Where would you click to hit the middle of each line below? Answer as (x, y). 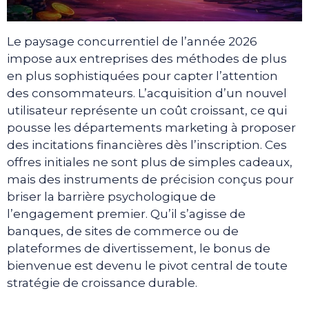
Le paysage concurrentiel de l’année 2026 (132, 42)
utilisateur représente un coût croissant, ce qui (147, 111)
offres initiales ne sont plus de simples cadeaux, (150, 162)
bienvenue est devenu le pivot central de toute (147, 266)
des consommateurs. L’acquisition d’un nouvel (147, 93)
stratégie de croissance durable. (102, 283)
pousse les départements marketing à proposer (151, 128)
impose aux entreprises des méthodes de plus (147, 59)
